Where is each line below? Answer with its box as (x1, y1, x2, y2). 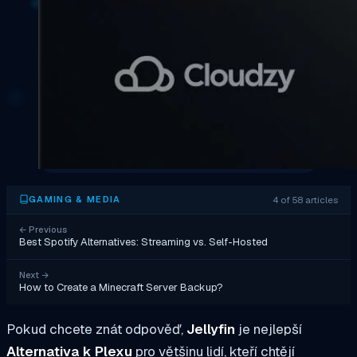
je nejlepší (235, 320, 302, 338)
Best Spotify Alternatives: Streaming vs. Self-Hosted (19, 234, 268, 249)
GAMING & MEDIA (29, 194, 121, 206)
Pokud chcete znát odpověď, (6, 320, 186, 338)
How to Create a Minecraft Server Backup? (19, 280, 223, 294)
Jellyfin (186, 320, 235, 338)
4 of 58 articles (273, 193, 338, 206)
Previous (26, 223, 67, 235)
